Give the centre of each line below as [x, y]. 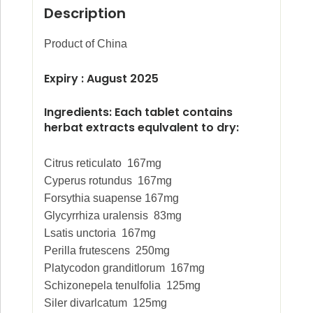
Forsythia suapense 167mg [111, 198]
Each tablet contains [174, 112]
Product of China [86, 43]
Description [85, 14]
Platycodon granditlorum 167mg [124, 268]
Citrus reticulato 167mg [103, 163]
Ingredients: [79, 112]
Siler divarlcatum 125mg [105, 303]
